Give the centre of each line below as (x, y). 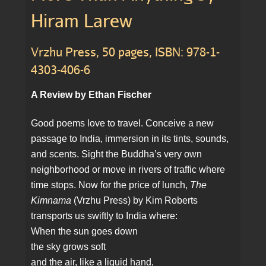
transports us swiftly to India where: (104, 216)
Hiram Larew (82, 20)
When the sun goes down (85, 232)
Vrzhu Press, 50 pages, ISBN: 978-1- (126, 52)
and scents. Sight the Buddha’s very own (117, 154)
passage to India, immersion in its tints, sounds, (130, 139)
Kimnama (51, 201)
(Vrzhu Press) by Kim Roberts (135, 201)
